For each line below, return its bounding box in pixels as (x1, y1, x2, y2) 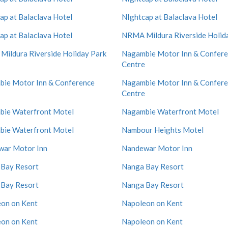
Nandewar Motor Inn (122, 144, 192, 153)
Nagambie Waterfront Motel (122, 107, 219, 116)
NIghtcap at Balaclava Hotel (122, 12, 217, 21)
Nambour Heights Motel (122, 125, 204, 134)
